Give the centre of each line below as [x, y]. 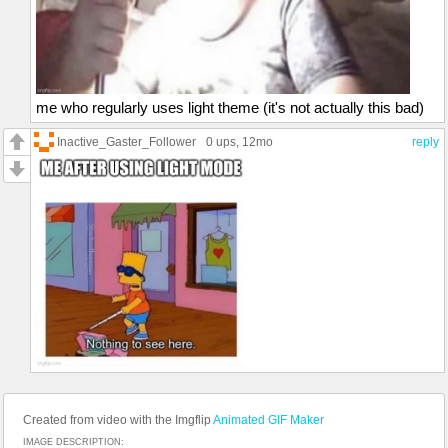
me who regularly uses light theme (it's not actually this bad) [230, 107]
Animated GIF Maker [268, 419]
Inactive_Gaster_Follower [126, 141]
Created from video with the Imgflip [118, 419]
